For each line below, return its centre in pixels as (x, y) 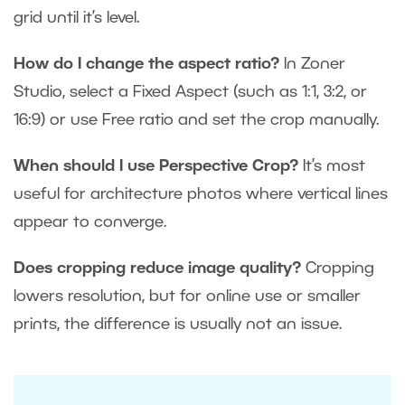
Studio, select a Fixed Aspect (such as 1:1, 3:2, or (190, 92)
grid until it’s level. (79, 18)
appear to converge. (92, 222)
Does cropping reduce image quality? (160, 268)
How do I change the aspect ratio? (149, 64)
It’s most (334, 166)
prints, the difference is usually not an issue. (182, 324)
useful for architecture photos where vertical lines (201, 194)
